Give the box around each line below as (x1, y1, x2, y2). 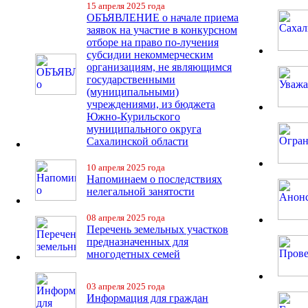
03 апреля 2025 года (87, 281, 165, 291)
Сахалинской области (87, 135, 188, 147)
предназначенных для (87, 236, 188, 247)
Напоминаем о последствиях (87, 173, 222, 185)
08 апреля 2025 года (87, 212, 165, 223)
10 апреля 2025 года (87, 162, 165, 173)
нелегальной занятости (87, 186, 195, 197)
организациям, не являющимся (87, 61, 232, 73)
